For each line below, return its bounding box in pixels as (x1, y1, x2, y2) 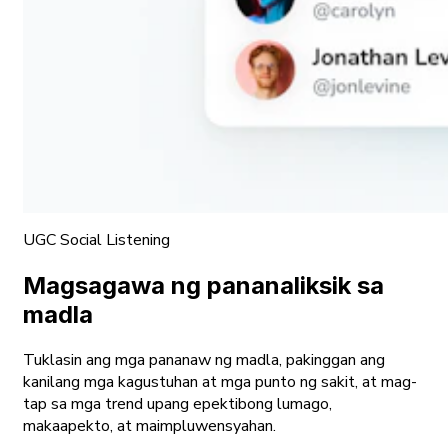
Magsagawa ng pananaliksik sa (23, 270, 384, 300)
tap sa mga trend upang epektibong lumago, (23, 392, 332, 415)
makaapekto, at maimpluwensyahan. (23, 414, 276, 437)
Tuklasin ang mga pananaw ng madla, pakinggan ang (23, 348, 385, 371)
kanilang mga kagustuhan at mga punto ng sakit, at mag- (23, 370, 417, 393)
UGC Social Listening (23, 228, 170, 251)
